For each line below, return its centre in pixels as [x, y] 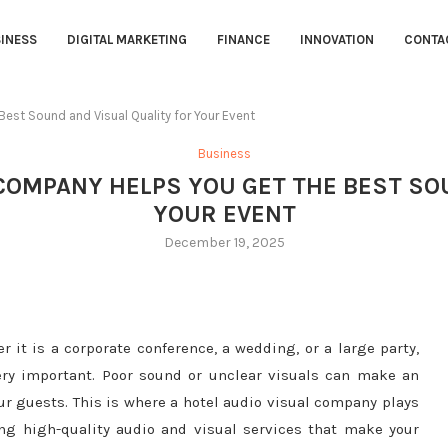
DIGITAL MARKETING [126, 40]
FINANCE [243, 40]
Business [224, 154]
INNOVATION [336, 40]
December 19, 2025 [224, 243]
